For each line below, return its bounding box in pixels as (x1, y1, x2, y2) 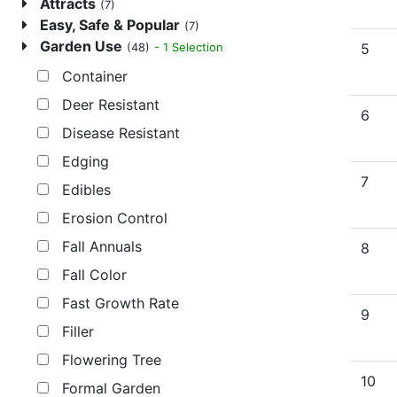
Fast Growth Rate (49, 294, 179, 313)
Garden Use (40, 37, 122, 56)
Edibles (49, 181, 111, 199)
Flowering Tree (49, 351, 161, 370)
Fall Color (49, 266, 127, 284)
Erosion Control (49, 209, 167, 228)
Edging (49, 152, 109, 171)
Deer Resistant (49, 96, 160, 114)
